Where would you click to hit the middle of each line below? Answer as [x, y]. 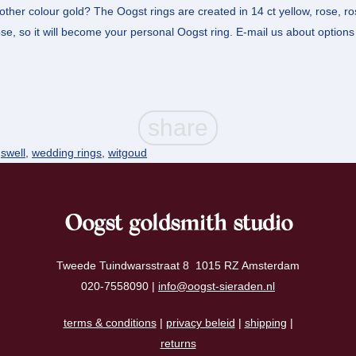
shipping [265, 322]
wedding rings [67, 152]
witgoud [128, 152]
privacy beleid [200, 322]
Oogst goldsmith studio [178, 224]
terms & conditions [110, 322]
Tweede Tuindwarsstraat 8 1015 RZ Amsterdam [178, 265]
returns [178, 343]
